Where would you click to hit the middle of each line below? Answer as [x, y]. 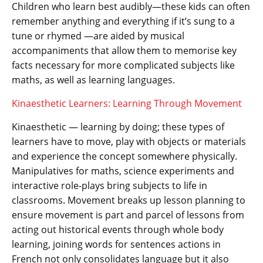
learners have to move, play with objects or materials [129, 142]
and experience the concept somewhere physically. [124, 156]
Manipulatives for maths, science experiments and [123, 171]
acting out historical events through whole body [118, 230]
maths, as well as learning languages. [93, 80]
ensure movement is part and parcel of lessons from [128, 215]
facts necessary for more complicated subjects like [123, 65]
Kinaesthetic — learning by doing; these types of [118, 127]
